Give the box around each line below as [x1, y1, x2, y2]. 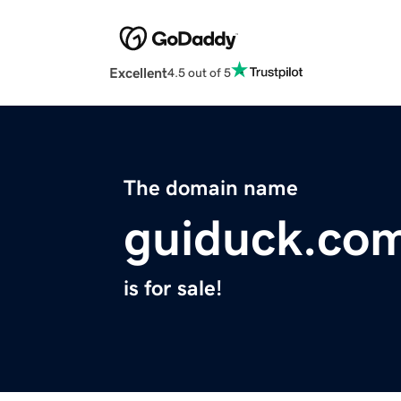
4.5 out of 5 [167, 65, 231, 79]
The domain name [124, 177, 298, 200]
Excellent [109, 65, 167, 81]
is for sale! [124, 277, 222, 300]
